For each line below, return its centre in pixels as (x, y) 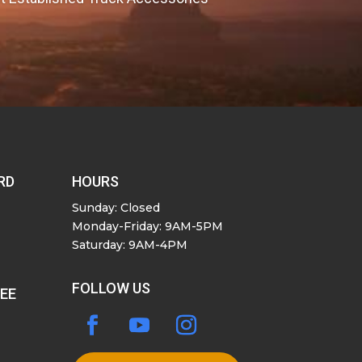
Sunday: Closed (116, 208)
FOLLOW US (112, 288)
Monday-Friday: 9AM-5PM (148, 227)
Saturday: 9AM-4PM (130, 245)
